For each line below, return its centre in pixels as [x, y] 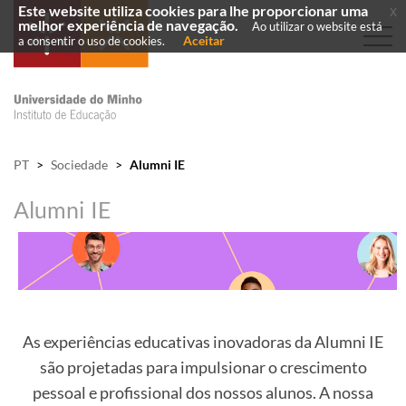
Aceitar [204, 40]
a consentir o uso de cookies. [92, 41]
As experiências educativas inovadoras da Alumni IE [203, 342]
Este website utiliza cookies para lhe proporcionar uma [193, 11]
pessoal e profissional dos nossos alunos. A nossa [203, 393]
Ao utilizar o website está [317, 26]
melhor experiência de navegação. [128, 25]
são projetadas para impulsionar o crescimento [203, 367]
